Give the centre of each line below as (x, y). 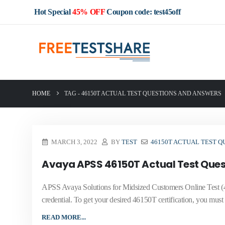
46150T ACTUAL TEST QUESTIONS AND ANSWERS (151, 93)
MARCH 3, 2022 (74, 142)
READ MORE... (64, 217)
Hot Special (53, 12)
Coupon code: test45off (143, 12)
